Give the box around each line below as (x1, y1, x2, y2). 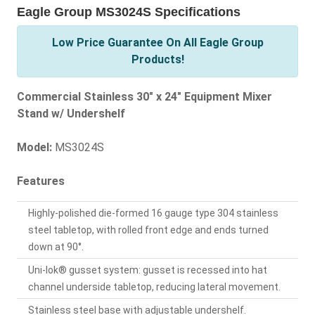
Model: (17, 141, 52, 155)
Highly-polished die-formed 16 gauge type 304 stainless (28, 207, 278, 219)
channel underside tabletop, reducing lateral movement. (28, 281, 281, 293)
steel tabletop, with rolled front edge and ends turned (28, 224, 269, 236)
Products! (131, 53, 184, 67)
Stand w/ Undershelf (17, 107, 125, 121)
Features (17, 174, 65, 188)
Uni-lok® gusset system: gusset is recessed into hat (28, 264, 267, 276)
